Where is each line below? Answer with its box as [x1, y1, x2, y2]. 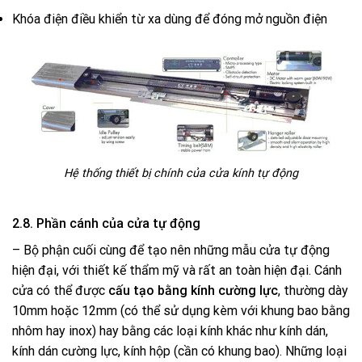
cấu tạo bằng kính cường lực [105, 282, 278, 298]
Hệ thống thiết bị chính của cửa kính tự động [64, 166, 298, 181]
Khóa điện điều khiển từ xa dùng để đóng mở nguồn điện [12, 11, 327, 27]
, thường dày [278, 282, 348, 298]
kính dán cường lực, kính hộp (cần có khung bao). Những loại [12, 343, 347, 359]
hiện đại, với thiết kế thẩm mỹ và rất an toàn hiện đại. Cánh [12, 262, 342, 278]
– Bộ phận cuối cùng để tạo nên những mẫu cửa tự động [12, 242, 330, 258]
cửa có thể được [12, 282, 105, 298]
